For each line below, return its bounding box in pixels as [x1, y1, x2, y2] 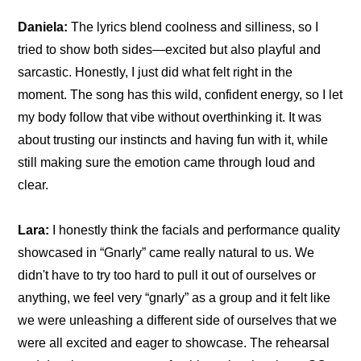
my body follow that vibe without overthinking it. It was [18, 110, 322, 125]
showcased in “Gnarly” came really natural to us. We [18, 246, 315, 260]
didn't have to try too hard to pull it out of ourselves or [18, 268, 317, 283]
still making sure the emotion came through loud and [18, 156, 316, 170]
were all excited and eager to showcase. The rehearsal [18, 336, 330, 351]
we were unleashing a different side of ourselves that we [18, 313, 338, 328]
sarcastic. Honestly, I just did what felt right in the [18, 65, 293, 80]
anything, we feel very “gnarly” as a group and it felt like [18, 291, 331, 305]
